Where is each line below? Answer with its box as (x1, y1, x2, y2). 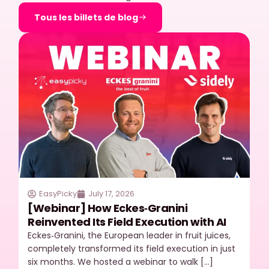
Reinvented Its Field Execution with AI (28, 214, 226, 230)
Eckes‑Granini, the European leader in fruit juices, (28, 229, 231, 242)
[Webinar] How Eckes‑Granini (28, 201, 188, 216)
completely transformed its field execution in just (28, 243, 236, 255)
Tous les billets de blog (34, 11, 139, 24)
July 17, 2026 (88, 188, 135, 200)
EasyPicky (39, 188, 77, 200)
